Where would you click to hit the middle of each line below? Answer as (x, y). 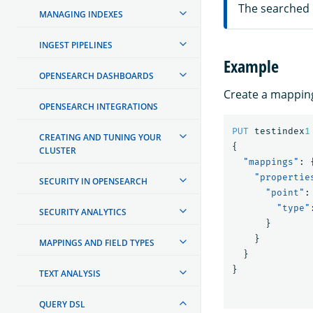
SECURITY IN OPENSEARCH (93, 181)
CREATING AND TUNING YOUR (100, 137)
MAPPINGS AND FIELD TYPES (97, 242)
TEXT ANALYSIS (70, 273)
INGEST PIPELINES (76, 45)
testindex (279, 131)
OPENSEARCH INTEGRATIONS (99, 106)
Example (251, 66)
